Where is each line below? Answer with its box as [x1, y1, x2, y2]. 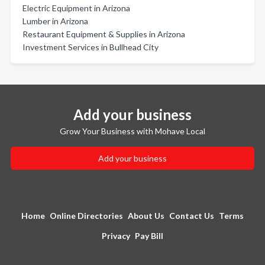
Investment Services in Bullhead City [22, 42, 159, 52]
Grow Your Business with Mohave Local [60, 126, 205, 136]
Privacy [102, 231, 130, 241]
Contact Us [169, 211, 214, 221]
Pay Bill [135, 231, 163, 241]
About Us [128, 211, 164, 221]
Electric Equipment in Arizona [22, 3, 130, 13]
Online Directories [50, 211, 123, 221]
